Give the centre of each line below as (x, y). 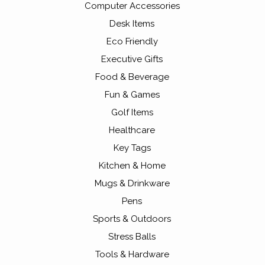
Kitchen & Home (132, 166)
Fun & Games (132, 95)
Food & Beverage (132, 77)
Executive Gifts (132, 59)
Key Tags (132, 148)
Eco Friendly (132, 42)
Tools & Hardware (132, 255)
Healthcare (132, 130)
